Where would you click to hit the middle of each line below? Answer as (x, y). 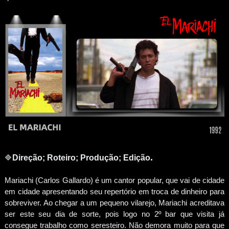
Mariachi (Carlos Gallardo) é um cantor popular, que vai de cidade (114, 180)
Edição (136, 157)
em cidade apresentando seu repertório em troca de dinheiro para (114, 191)
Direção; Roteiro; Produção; (67, 157)
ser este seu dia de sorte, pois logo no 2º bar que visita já (114, 214)
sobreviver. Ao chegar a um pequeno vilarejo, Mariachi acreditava (114, 202)
